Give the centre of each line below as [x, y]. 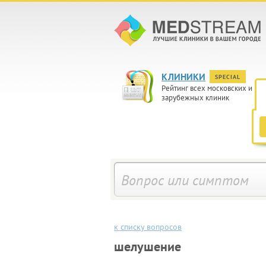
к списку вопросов [148, 227]
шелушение [148, 246]
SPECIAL [228, 77]
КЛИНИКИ [183, 77]
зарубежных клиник [195, 98]
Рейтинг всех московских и [207, 88]
